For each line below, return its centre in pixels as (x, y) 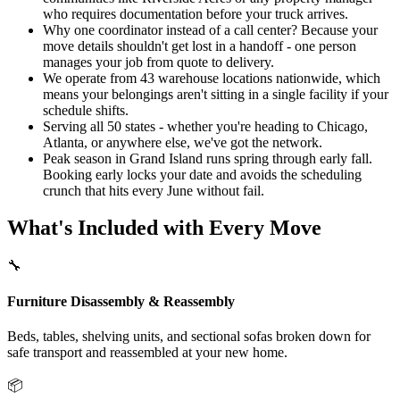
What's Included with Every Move (164, 228)
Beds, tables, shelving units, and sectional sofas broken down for (189, 336)
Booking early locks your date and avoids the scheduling (202, 174)
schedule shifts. (86, 110)
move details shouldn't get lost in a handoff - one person (200, 46)
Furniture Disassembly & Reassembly (121, 301)
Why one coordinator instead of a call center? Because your (210, 29)
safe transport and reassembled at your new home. (147, 352)
